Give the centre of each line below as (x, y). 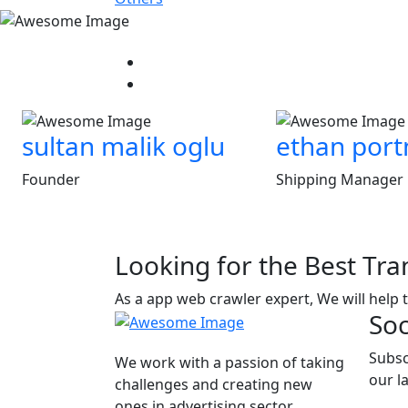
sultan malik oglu (123, 145)
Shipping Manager (340, 179)
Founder (51, 179)
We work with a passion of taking (229, 362)
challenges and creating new (214, 384)
